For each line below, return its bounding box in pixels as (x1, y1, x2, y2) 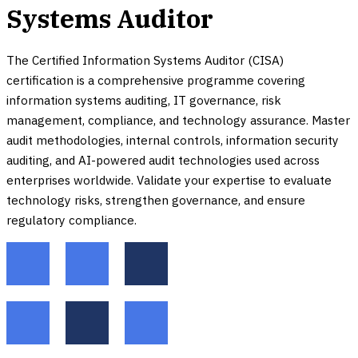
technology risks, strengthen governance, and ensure (6, 191, 305, 208)
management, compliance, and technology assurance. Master (6, 111, 350, 128)
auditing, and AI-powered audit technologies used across (6, 151, 320, 168)
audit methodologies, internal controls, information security (6, 131, 339, 148)
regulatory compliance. (6, 211, 137, 228)
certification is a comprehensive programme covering (6, 71, 305, 88)
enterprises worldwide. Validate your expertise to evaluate (6, 171, 332, 188)
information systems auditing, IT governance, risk (6, 91, 281, 108)
